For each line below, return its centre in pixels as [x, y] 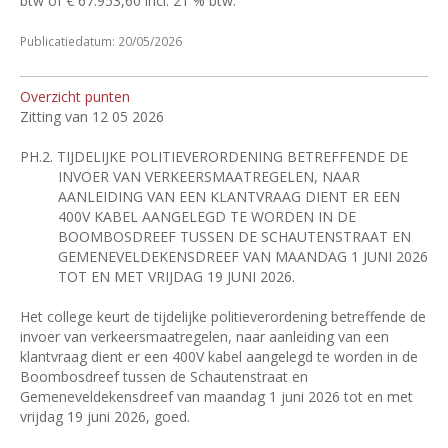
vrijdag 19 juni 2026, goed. [105, 416]
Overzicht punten [75, 96]
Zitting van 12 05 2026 [92, 116]
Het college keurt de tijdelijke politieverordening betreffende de [223, 316]
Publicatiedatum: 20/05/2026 [101, 41]
